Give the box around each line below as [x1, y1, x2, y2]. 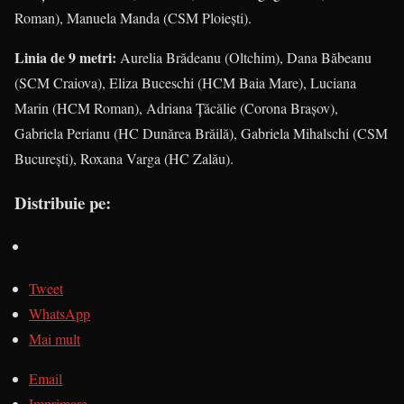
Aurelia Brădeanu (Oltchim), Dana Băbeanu [116, 48, 372, 67]
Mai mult [29, 329, 80, 349]
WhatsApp [29, 304, 90, 324]
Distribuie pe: [14, 189, 111, 215]
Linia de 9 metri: [14, 47, 116, 68]
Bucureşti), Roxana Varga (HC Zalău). [14, 149, 234, 168]
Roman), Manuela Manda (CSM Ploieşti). [14, 8, 252, 27]
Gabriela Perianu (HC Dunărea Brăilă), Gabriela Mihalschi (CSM [14, 124, 388, 142]
